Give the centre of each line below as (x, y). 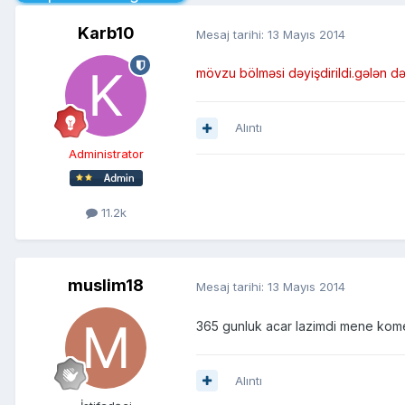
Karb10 (106, 33)
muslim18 (106, 286)
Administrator (106, 154)
